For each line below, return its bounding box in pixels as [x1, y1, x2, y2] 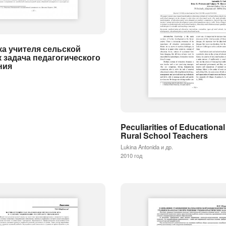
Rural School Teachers [121, 129, 208, 141]
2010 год [121, 151, 142, 159]
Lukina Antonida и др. [121, 142, 173, 151]
